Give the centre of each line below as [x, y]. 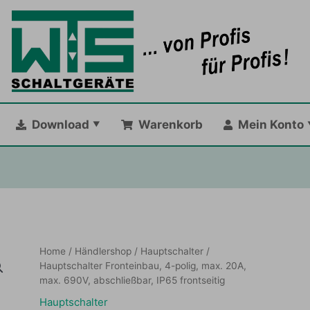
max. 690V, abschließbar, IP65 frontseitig [133, 280]
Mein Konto [268, 125]
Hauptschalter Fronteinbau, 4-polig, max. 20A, [143, 265]
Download [57, 125]
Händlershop [103, 251]
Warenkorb [167, 125]
